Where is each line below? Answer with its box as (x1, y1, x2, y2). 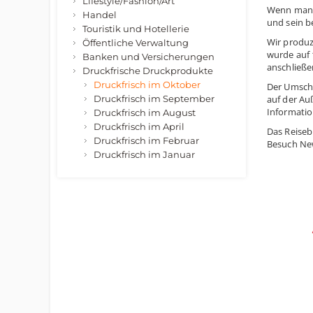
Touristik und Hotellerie (82, 23, 189, 34)
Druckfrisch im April (94, 121, 184, 132)
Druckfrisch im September (94, 93, 214, 104)
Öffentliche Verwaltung (82, 37, 189, 48)
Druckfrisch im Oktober (94, 79, 201, 90)
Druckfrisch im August (94, 107, 196, 118)
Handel (82, 9, 117, 20)
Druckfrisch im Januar (94, 149, 195, 160)
